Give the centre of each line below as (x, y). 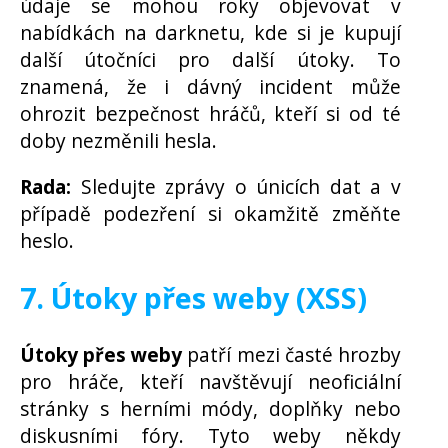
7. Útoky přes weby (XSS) (193, 297)
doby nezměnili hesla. (118, 140)
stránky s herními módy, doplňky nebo (210, 408)
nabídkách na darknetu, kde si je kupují (210, 32)
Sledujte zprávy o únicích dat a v (236, 187)
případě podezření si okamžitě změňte (210, 214)
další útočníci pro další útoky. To (210, 59)
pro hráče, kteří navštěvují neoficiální (210, 381)
